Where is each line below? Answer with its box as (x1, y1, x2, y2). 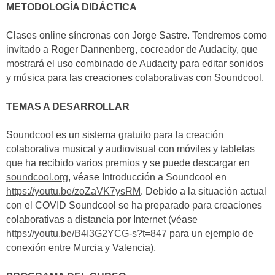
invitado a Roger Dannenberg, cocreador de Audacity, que (6, 44, 258, 55)
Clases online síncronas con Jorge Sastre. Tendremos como (6, 30, 267, 41)
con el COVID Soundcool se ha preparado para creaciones (6, 200, 262, 211)
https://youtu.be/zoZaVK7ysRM (6, 186, 141, 197)
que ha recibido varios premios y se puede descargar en (6, 158, 250, 169)
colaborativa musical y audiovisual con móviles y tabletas (6, 144, 255, 155)
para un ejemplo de (167, 228, 254, 239)
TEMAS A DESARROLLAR (6, 101, 130, 112)
